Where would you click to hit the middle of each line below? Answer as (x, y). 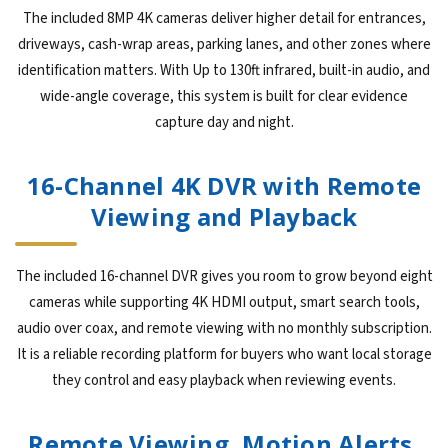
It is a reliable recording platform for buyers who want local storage (224, 355)
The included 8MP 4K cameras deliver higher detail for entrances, (224, 19)
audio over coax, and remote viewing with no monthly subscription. (224, 329)
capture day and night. (224, 123)
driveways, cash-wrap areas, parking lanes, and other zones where (224, 45)
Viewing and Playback (224, 217)
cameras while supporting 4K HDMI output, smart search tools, (224, 303)
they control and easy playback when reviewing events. (224, 381)
